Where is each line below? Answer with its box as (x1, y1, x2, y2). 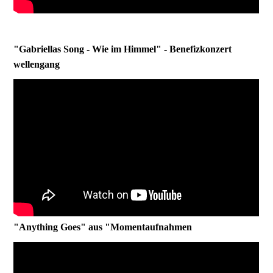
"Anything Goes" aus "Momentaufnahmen (13, 222, 193, 233)
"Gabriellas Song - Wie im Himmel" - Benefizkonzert (13, 44, 232, 55)
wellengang (13, 59, 60, 70)
